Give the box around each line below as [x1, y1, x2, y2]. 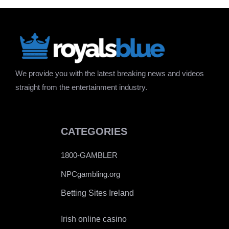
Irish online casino [61, 214, 127, 223]
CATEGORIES [61, 125, 127, 137]
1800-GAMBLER [61, 150, 118, 159]
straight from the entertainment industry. [15, 82, 147, 91]
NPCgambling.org [61, 169, 120, 178]
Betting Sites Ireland [61, 188, 134, 197]
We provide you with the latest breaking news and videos [15, 68, 204, 78]
